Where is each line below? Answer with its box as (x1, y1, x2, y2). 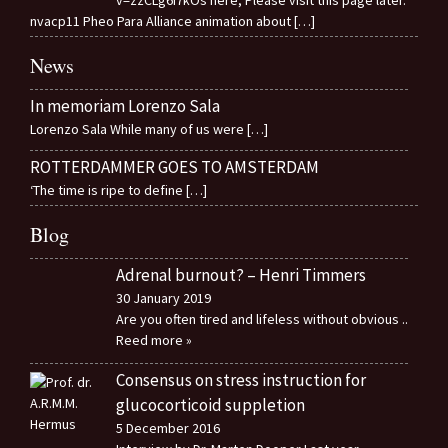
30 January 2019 (115, 289, 211, 308)
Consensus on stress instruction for (115, 368, 366, 391)
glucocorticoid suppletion (115, 393, 305, 416)
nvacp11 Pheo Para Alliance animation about (30, 12, 294, 31)
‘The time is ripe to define (30, 181, 186, 200)
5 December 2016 (115, 418, 220, 437)
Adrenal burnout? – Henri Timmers (115, 264, 366, 287)
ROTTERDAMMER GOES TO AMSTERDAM (30, 156, 319, 179)
